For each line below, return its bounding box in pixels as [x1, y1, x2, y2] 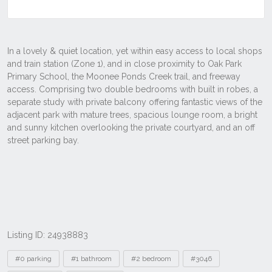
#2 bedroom [131, 254, 171, 263]
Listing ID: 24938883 [7, 230, 88, 240]
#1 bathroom [71, 254, 112, 263]
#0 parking [15, 254, 52, 263]
